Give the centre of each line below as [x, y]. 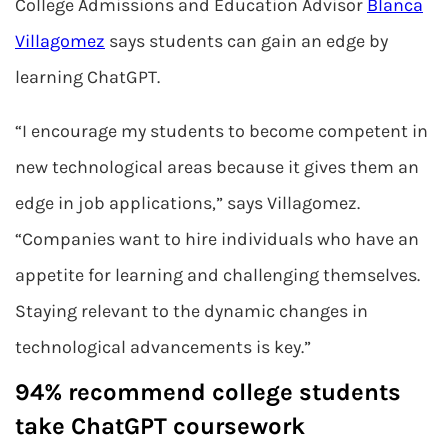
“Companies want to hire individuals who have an [217, 239]
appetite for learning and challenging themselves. [217, 275]
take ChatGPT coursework [160, 426]
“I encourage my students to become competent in [221, 131]
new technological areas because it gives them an [217, 167]
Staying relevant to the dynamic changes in [191, 311]
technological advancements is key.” [163, 347]
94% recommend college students [208, 392]
